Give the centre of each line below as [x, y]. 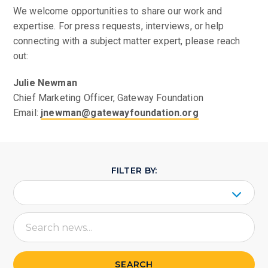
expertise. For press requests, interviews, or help [119, 26]
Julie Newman [45, 83]
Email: [27, 113]
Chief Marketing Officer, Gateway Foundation [108, 98]
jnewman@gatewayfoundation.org [120, 113]
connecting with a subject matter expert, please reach [127, 41]
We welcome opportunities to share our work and [118, 11]
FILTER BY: [134, 170]
